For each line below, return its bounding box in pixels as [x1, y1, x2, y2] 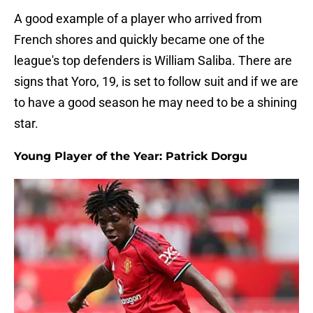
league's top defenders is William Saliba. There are [14, 53, 292, 68]
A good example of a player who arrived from [14, 11, 262, 27]
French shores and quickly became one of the [14, 32, 265, 48]
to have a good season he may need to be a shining [14, 95, 297, 110]
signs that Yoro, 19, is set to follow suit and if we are [14, 74, 298, 89]
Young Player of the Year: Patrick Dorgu [14, 150, 247, 163]
